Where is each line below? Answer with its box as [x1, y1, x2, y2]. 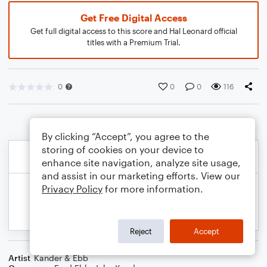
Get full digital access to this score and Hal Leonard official [30, 26, 237, 36]
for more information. [103, 183, 203, 194]
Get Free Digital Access [80, 12, 187, 23]
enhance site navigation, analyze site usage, [42, 157, 241, 168]
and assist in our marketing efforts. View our [42, 170, 240, 181]
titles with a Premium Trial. [86, 38, 181, 47]
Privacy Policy [42, 183, 103, 194]
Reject [130, 226, 152, 236]
